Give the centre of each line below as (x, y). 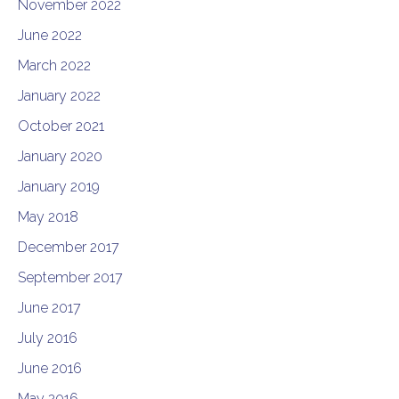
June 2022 (50, 35)
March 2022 (54, 65)
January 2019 (59, 186)
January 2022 (59, 95)
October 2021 (61, 126)
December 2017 (69, 247)
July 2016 (48, 338)
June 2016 (50, 368)
